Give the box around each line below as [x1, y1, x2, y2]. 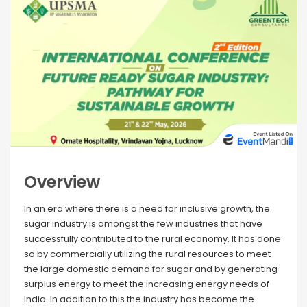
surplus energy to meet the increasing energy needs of [24, 278, 269, 291]
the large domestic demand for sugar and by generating [24, 262, 278, 276]
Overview [24, 171, 100, 194]
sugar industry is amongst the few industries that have [24, 217, 262, 231]
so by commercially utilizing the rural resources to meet [24, 247, 271, 261]
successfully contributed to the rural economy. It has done [24, 232, 281, 246]
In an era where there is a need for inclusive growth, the [24, 202, 270, 216]
